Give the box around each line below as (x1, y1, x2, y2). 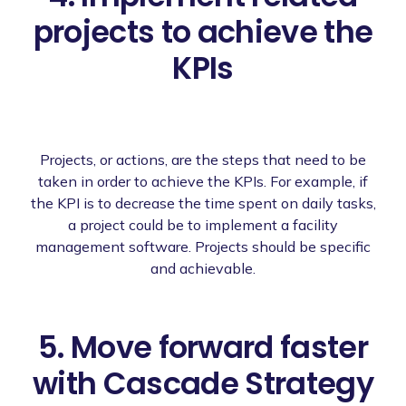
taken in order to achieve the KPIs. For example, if (38, 171, 368, 190)
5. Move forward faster (37, 325, 369, 369)
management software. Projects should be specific (35, 237, 371, 256)
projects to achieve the (33, 10, 373, 53)
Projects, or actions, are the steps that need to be (40, 150, 366, 169)
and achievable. (150, 258, 256, 277)
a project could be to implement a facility (68, 215, 338, 234)
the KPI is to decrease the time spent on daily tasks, (30, 193, 376, 212)
